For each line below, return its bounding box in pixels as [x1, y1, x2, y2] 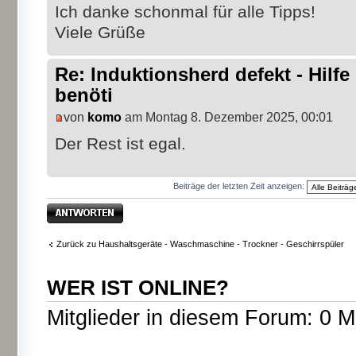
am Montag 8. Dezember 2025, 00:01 [122, 110, 333, 124]
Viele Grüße [55, 23, 145, 42]
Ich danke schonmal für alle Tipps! [55, 2, 315, 21]
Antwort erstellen [47, 203, 111, 213]
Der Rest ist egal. [55, 133, 186, 153]
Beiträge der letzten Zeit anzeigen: [173, 180, 307, 191]
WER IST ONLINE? [47, 276, 229, 299]
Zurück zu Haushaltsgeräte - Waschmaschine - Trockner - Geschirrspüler [56, 239, 344, 250]
